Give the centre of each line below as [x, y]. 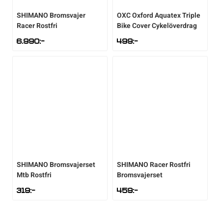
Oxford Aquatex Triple [166, 16]
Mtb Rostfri [34, 175]
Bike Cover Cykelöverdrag [157, 26]
